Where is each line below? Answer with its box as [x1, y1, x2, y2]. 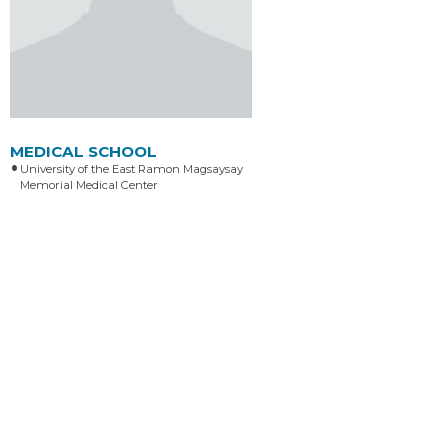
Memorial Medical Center [20, 177, 158, 192]
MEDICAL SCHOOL [10, 141, 157, 161]
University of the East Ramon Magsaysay [20, 161, 243, 176]
